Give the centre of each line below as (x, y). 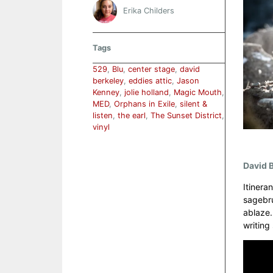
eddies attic (150, 81)
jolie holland (147, 92)
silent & (193, 104)
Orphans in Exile (144, 104)
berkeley (108, 81)
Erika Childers (149, 10)
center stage (151, 69)
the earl (132, 115)
